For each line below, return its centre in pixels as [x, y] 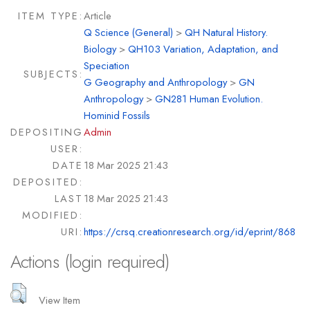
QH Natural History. [226, 33]
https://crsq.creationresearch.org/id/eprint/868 [189, 232]
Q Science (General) [128, 33]
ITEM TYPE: [51, 16]
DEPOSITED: [48, 182]
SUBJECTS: [53, 74]
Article [97, 16]
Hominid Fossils [117, 116]
